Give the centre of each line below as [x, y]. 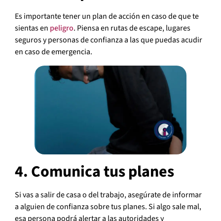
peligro [62, 28]
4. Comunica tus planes [94, 171]
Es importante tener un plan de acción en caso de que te [107, 17]
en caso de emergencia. [54, 52]
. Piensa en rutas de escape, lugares [132, 28]
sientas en [32, 28]
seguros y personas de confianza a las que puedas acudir [109, 40]
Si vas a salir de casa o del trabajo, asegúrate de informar [108, 195]
